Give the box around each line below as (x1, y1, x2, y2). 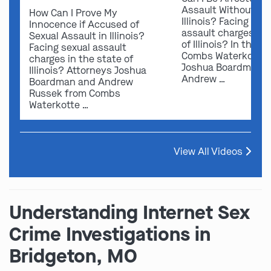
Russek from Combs (29, 87, 120, 100)
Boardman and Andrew (29, 75, 133, 88)
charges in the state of (29, 52, 133, 65)
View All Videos (174, 145, 245, 158)
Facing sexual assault (29, 41, 126, 54)
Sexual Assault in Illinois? (29, 29, 145, 42)
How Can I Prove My (29, 6, 117, 19)
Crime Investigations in (9, 221, 211, 247)
